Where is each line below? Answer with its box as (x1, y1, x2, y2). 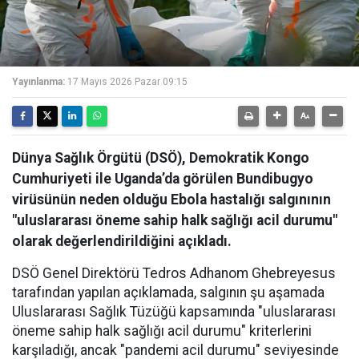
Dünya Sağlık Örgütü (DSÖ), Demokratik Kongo (12, 150, 309, 166)
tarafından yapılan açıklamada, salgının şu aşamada (12, 284, 325, 301)
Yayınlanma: (12, 76, 65, 87)
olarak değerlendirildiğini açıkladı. (12, 233, 232, 249)
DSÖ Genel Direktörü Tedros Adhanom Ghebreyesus (12, 265, 336, 281)
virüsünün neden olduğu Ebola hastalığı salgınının (12, 192, 331, 208)
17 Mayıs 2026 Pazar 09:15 (67, 76, 188, 87)
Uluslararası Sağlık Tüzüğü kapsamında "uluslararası (12, 304, 336, 320)
